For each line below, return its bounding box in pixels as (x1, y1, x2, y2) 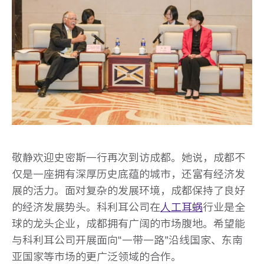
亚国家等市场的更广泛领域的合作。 (12, 250, 181, 263)
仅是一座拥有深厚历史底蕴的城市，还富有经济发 (12, 167, 245, 180)
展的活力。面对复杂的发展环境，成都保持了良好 (12, 184, 245, 197)
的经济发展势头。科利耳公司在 (12, 200, 160, 213)
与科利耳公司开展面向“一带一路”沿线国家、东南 (12, 233, 243, 246)
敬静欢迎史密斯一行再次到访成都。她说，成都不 (12, 151, 245, 164)
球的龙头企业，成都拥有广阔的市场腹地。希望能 (12, 217, 245, 230)
